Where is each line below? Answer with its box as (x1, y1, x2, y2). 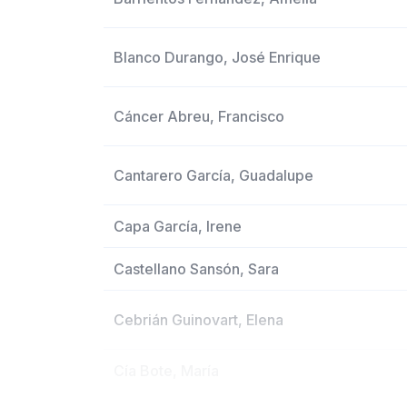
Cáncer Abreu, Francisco (114, 107, 285, 125)
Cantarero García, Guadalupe (114, 166, 314, 184)
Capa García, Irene (114, 217, 243, 235)
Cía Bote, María (114, 362, 220, 380)
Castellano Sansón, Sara (114, 260, 280, 278)
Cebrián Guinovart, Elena (114, 311, 284, 329)
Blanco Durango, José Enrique (114, 48, 322, 66)
